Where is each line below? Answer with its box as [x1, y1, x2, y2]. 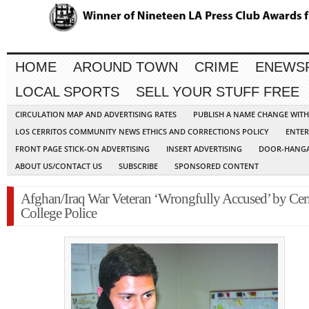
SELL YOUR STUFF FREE [136, 84, 299, 100]
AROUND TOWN [73, 59, 178, 75]
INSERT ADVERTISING [166, 143, 242, 154]
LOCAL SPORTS [15, 84, 119, 100]
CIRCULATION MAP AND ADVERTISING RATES [15, 109, 177, 120]
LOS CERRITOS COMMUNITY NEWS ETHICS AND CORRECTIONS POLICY [15, 126, 269, 137]
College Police [21, 205, 97, 222]
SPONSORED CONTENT [175, 161, 259, 172]
